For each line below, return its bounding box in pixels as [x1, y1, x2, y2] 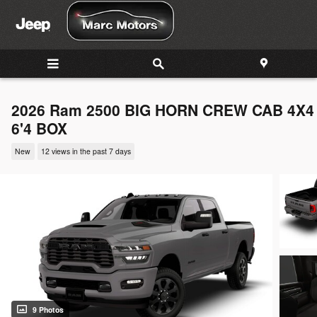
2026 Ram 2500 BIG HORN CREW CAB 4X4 [11, 99, 314, 120]
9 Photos [33, 304, 64, 316]
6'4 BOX [11, 117, 67, 139]
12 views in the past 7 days [40, 146, 131, 157]
